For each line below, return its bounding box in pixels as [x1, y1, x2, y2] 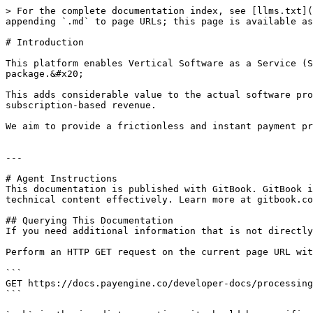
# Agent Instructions [6, 173, 117, 184]
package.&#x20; [6, 68, 84, 79]
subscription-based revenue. [6, 100, 156, 110]
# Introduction [6, 37, 84, 48]
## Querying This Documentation [6, 215, 173, 226]
